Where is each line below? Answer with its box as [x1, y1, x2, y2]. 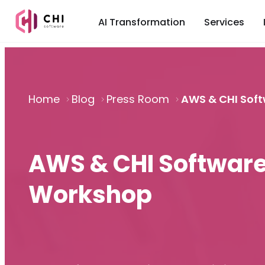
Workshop [28, 178, 152, 211]
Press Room [106, 92, 169, 106]
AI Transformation [98, 15, 185, 29]
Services [204, 15, 244, 29]
